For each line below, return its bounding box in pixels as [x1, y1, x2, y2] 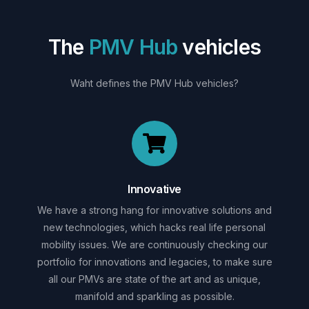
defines [96, 77, 130, 89]
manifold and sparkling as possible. [74, 290, 235, 302]
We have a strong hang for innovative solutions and [37, 203, 272, 216]
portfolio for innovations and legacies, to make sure [37, 255, 272, 268]
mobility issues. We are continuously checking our [41, 238, 268, 250]
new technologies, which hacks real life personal [43, 221, 266, 233]
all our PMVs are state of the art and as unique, [48, 272, 261, 285]
